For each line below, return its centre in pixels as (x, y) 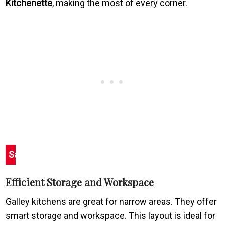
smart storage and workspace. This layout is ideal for (111, 215)
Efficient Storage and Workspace (80, 182)
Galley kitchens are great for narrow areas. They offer (111, 201)
